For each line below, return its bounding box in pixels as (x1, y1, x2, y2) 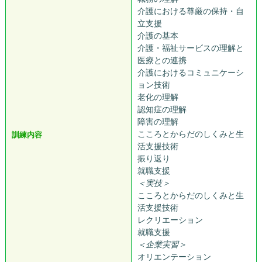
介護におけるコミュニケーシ (137, 68, 244, 78)
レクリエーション (137, 215, 203, 225)
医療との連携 (137, 56, 187, 65)
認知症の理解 (137, 105, 187, 115)
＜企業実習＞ (137, 240, 187, 250)
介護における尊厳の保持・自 (137, 6, 244, 16)
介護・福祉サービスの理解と (137, 43, 244, 53)
